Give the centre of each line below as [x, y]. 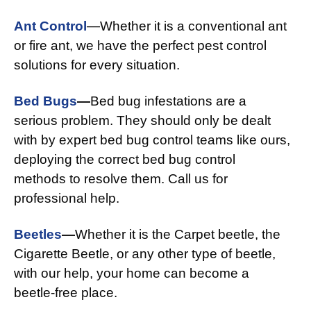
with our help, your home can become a [132, 274]
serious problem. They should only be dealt [142, 121]
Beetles [38, 235]
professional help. [67, 199]
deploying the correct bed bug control [125, 160]
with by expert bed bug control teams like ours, [152, 140]
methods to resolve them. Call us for [121, 179]
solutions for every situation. [97, 65]
